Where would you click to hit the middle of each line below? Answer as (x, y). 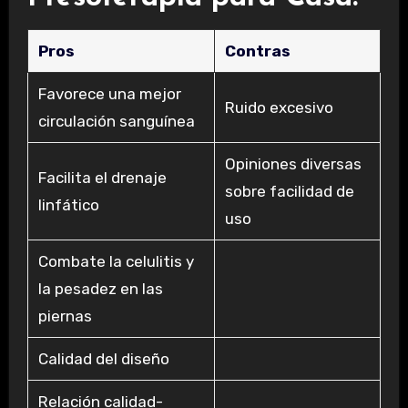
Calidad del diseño (103, 358)
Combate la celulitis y (116, 261)
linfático (68, 204)
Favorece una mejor (109, 93)
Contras (257, 51)
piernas (65, 316)
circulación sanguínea (116, 121)
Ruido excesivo (279, 107)
